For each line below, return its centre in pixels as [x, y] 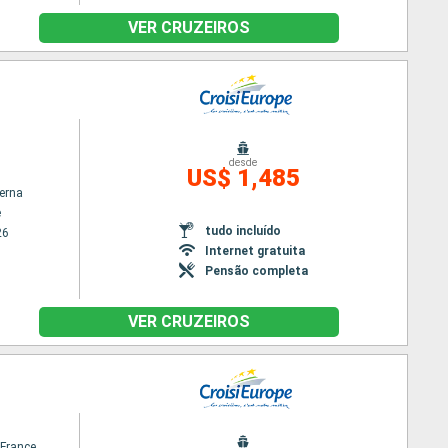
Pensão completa [256, 270]
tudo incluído [242, 230]
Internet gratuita [254, 250]
